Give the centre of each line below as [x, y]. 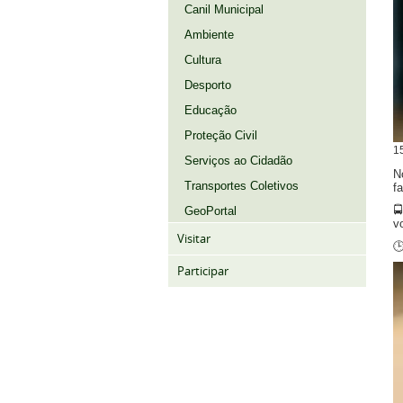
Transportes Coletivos [242, 186]
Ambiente [209, 35]
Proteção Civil [221, 135]
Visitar [194, 239]
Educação [210, 110]
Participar [203, 271]
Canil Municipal [224, 9]
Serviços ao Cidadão [238, 161]
